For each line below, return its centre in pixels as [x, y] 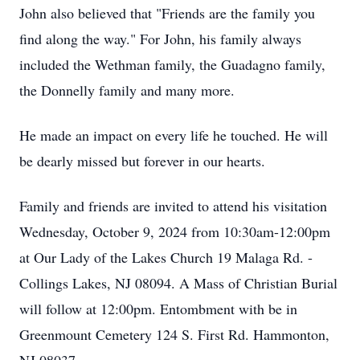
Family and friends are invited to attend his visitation [173, 206]
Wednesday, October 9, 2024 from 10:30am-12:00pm [175, 231]
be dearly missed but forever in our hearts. [142, 161]
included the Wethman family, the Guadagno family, [172, 64]
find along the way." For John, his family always [160, 39]
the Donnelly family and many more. [127, 90]
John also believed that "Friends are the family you [167, 13]
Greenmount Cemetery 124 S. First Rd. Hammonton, [174, 334]
